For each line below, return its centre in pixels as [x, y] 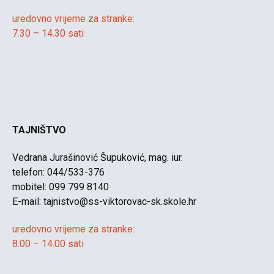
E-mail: [28, 201]
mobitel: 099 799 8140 [61, 187]
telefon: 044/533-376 [58, 172]
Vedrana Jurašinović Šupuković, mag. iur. [98, 157]
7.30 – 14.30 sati [48, 33]
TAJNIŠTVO [39, 130]
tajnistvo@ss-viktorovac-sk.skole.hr [120, 201]
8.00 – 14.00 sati [48, 243]
